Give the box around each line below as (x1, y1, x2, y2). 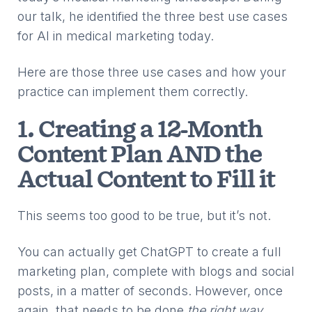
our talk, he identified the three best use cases (17, 9, 288, 24)
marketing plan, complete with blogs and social (17, 264, 295, 279)
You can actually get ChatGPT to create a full (17, 244, 281, 259)
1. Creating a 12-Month (17, 114, 263, 147)
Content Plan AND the (17, 139, 262, 172)
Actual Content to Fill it (17, 164, 275, 197)
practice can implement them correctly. (17, 84, 248, 99)
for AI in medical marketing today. (17, 29, 214, 43)
